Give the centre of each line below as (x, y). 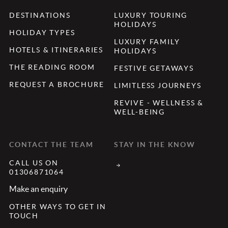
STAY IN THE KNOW (155, 144)
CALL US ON (34, 163)
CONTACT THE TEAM (51, 144)
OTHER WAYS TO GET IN (58, 206)
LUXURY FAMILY (147, 41)
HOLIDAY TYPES (42, 32)
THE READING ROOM (52, 67)
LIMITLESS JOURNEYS (158, 85)
